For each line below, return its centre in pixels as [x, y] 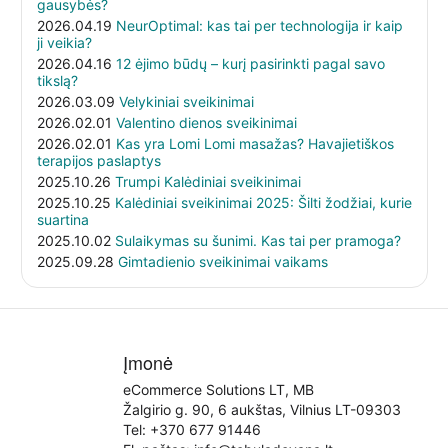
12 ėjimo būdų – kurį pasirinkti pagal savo [250, 63]
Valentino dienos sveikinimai [206, 122]
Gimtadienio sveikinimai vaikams [222, 261]
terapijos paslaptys [98, 160]
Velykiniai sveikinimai [186, 101]
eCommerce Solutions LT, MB [218, 389]
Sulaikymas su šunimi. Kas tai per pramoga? [257, 240]
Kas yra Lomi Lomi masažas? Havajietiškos [254, 143]
